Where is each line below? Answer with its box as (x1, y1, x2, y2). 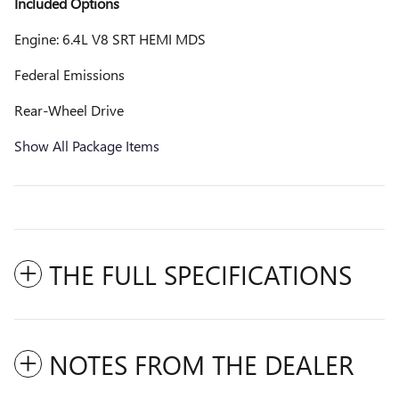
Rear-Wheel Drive (14, 100, 124, 119)
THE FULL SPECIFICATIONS (49, 256, 352, 292)
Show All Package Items (14, 135, 159, 155)
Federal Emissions (14, 64, 125, 84)
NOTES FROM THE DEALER (49, 346, 354, 382)
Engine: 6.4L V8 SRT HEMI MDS (14, 28, 206, 48)
